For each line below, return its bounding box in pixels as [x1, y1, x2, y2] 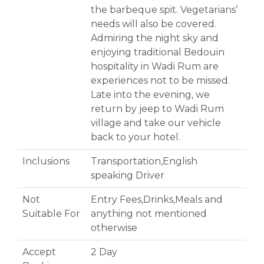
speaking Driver [91, 170, 164, 181]
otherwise [91, 222, 137, 234]
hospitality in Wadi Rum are [91, 61, 219, 72]
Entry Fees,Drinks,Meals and [91, 194, 223, 206]
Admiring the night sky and [91, 32, 219, 44]
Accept [22, 246, 56, 258]
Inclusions [22, 156, 70, 167]
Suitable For [22, 208, 80, 220]
